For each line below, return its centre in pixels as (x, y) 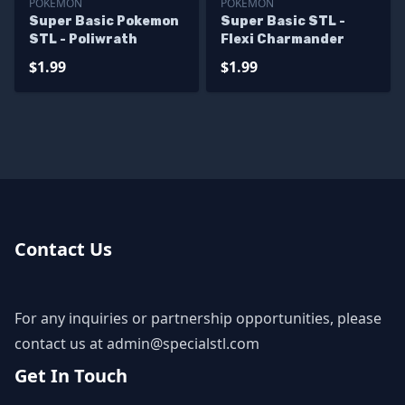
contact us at (61, 344)
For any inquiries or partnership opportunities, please (198, 318)
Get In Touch (71, 376)
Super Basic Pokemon (104, 21)
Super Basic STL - (283, 21)
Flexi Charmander (283, 39)
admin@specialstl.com (183, 344)
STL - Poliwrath (83, 39)
